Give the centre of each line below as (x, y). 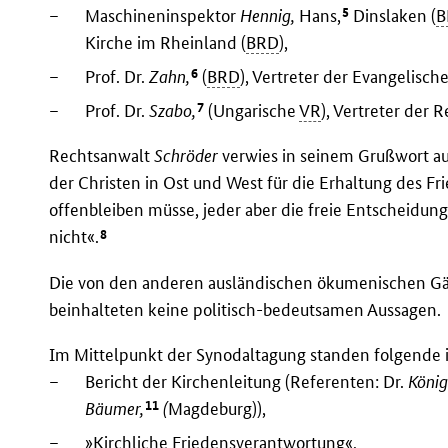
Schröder (186, 156)
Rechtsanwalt (102, 156)
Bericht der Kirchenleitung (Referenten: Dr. (247, 381)
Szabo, (173, 111)
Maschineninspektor (163, 16)
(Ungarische (252, 111)
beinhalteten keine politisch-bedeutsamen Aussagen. (245, 309)
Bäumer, (115, 409)
